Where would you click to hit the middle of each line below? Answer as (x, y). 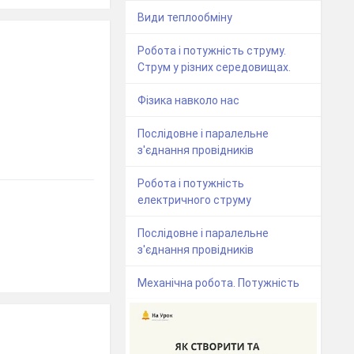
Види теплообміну (185, 17)
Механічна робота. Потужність (219, 282)
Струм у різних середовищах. (215, 67)
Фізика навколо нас (189, 100)
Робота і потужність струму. (212, 50)
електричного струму (195, 200)
